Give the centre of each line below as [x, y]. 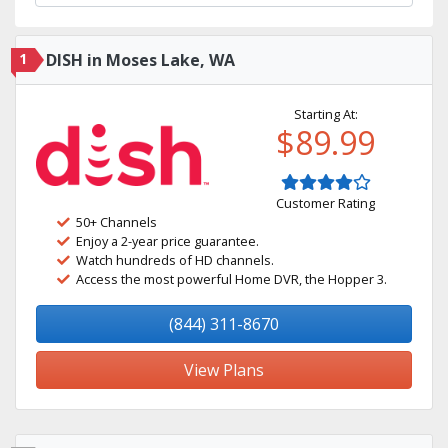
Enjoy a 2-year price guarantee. [167, 241]
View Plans [224, 370]
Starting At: [325, 114]
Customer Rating [325, 203]
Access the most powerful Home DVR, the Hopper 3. [231, 279]
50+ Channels [116, 222]
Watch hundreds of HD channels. [175, 260]
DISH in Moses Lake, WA [140, 60]
